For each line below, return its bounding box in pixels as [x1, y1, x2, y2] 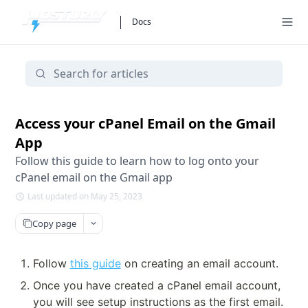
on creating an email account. [120, 256, 278, 270]
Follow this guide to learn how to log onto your [15, 153, 259, 168]
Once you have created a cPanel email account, [32, 278, 280, 292]
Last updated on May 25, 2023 [27, 190, 142, 202]
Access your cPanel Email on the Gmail [15, 114, 276, 133]
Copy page [32, 217, 76, 230]
